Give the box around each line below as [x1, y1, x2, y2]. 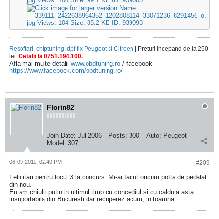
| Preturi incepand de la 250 [133, 45, 208, 52]
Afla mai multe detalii [9, 60, 71, 67]
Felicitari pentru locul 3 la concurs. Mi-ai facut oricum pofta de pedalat [9, 174, 207, 181]
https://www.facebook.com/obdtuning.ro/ [9, 67, 123, 74]
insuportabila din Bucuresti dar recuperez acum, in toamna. [9, 196, 176, 203]
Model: [47, 139, 66, 147]
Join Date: [47, 132, 76, 139]
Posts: [109, 132, 127, 139]
